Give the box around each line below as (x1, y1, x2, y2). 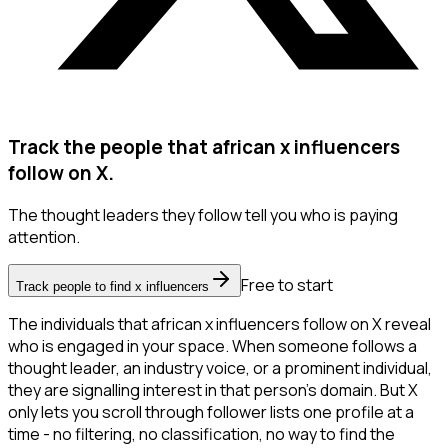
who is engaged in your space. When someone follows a (8, 335, 417, 358)
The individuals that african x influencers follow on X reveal (8, 313, 431, 336)
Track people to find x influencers (16, 279, 209, 295)
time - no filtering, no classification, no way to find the (8, 423, 395, 446)
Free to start (241, 274, 333, 297)
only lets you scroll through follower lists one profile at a (8, 401, 414, 424)
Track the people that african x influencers (8, 133, 400, 160)
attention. (8, 226, 80, 249)
